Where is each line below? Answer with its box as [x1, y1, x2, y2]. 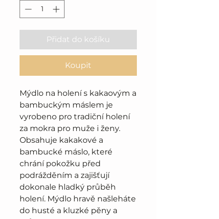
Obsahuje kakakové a [20, 135, 103, 145]
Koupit [65, 61, 91, 70]
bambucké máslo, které [20, 147, 112, 156]
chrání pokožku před [20, 159, 101, 168]
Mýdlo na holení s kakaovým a [20, 88, 136, 98]
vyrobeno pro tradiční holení [20, 112, 130, 121]
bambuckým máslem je [20, 100, 113, 109]
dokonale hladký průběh [20, 182, 116, 192]
